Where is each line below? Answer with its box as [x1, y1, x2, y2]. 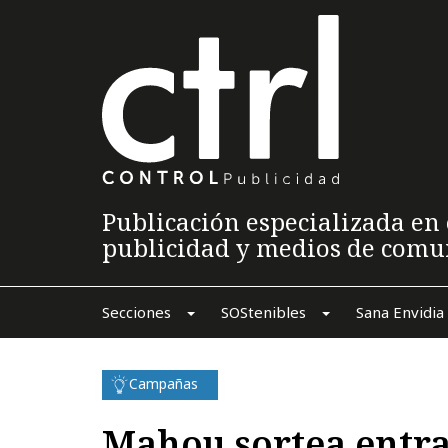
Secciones [101, 301, 171, 322]
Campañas [129, 373, 198, 393]
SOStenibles [220, 301, 306, 322]
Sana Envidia [355, 301, 444, 322]
